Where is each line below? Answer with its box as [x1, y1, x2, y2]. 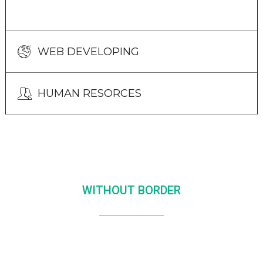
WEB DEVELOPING [37, 45, 139, 58]
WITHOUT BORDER [82, 183, 181, 197]
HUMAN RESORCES [37, 87, 141, 100]
